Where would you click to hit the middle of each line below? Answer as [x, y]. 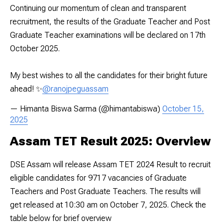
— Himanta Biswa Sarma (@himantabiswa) [86, 109]
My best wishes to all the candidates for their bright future [109, 75]
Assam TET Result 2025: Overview [111, 141]
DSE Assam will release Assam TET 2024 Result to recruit [110, 164]
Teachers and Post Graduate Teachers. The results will [105, 191]
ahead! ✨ [26, 89]
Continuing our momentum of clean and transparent [98, 8]
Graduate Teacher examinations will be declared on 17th [108, 35]
